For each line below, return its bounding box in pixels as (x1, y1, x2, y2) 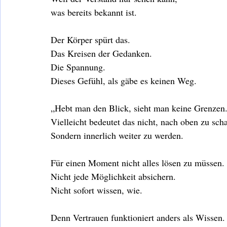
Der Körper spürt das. (51, 33, 130, 46)
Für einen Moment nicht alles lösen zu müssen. (51, 156, 224, 169)
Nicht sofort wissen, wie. (51, 183, 142, 196)
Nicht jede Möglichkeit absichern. (51, 170, 176, 182)
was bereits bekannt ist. (51, 6, 137, 18)
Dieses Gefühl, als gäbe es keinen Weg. (51, 74, 197, 87)
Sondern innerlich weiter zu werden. (51, 129, 183, 141)
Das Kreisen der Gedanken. (51, 47, 152, 59)
